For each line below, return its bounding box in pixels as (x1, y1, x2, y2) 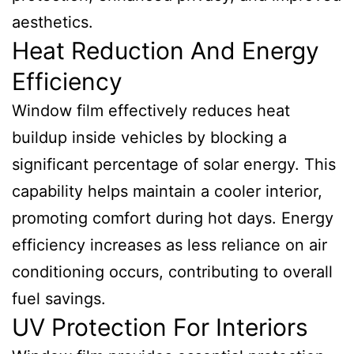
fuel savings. (12, 289, 106, 308)
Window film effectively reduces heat (12, 101, 290, 120)
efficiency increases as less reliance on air (12, 235, 327, 254)
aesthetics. (12, 13, 93, 32)
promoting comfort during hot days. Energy (12, 209, 333, 228)
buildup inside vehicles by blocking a (12, 128, 287, 147)
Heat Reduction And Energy (12, 36, 319, 65)
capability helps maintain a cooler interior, (12, 182, 322, 201)
